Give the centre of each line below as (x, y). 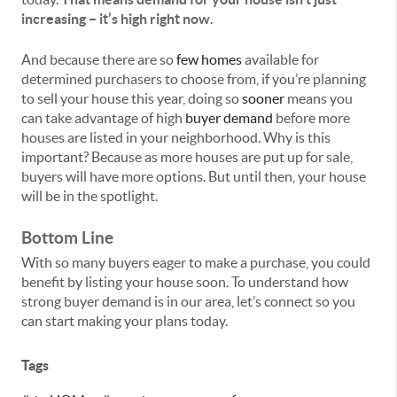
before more (311, 118)
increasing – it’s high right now (116, 19)
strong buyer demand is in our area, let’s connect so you (188, 302)
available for (280, 60)
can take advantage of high (103, 118)
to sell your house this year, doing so (132, 99)
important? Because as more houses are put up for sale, (187, 157)
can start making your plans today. (125, 321)
